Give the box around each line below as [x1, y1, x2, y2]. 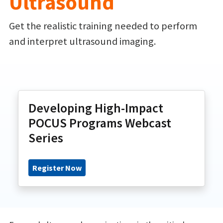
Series [28, 130, 63, 146]
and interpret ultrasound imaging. [9, 35, 156, 48]
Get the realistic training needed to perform [9, 19, 197, 32]
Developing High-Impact [28, 100, 163, 116]
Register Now [32, 163, 82, 173]
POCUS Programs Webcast [28, 115, 171, 131]
